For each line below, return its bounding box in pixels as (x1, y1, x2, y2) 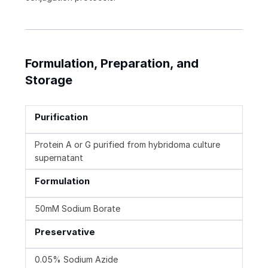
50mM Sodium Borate (35, 203, 120, 214)
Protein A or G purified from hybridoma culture (35, 139, 220, 150)
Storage (25, 73, 72, 88)
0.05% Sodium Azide (35, 254, 118, 265)
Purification (35, 111, 88, 123)
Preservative (35, 226, 95, 238)
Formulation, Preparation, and (25, 56, 199, 71)
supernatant (35, 153, 83, 163)
